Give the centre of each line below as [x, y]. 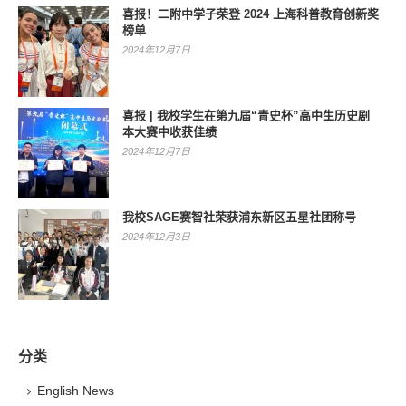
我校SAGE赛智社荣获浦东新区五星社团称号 [239, 217]
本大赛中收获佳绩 [169, 131]
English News [76, 390]
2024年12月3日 [156, 236]
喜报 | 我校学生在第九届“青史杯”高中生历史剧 [246, 115]
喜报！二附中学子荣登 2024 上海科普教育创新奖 [251, 14]
